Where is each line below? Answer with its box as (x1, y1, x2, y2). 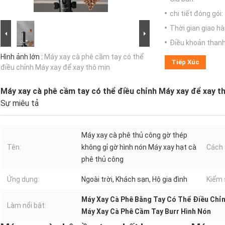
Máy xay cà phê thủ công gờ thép (81, 131, 187, 140)
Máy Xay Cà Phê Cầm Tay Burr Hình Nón (81, 207, 211, 216)
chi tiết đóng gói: (170, 10, 223, 18)
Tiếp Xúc (171, 58, 199, 66)
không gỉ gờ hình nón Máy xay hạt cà (81, 143, 196, 152)
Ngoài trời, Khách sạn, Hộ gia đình (81, 175, 187, 184)
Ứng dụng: (7, 175, 39, 184)
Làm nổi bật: (7, 201, 46, 210)
